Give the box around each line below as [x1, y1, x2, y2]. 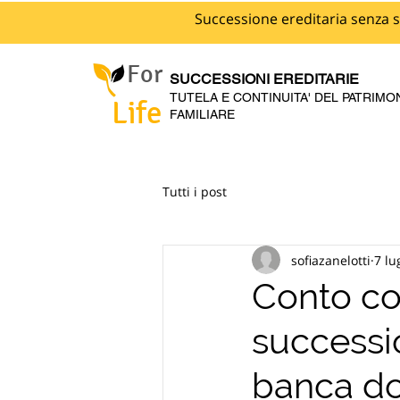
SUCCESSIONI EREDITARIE [170, 71, 359, 87]
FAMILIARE [170, 107, 235, 121]
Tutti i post [162, 182, 227, 200]
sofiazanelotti [291, 251, 371, 269]
